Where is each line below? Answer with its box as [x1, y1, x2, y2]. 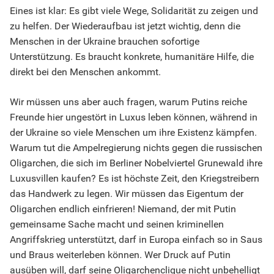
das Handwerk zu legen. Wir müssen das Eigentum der [10, 188, 243, 199]
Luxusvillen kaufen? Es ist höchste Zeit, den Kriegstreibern [10, 172, 259, 184]
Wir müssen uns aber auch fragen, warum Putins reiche [10, 96, 247, 108]
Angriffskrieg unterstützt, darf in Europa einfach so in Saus [10, 234, 262, 245]
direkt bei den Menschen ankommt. [10, 66, 161, 78]
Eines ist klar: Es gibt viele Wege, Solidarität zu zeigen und [10, 5, 258, 17]
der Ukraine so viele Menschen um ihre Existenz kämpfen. [10, 127, 257, 138]
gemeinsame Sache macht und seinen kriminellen [10, 218, 224, 230]
